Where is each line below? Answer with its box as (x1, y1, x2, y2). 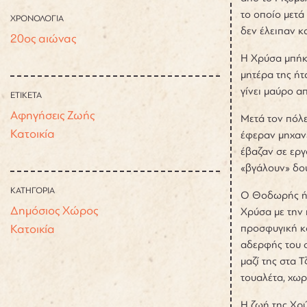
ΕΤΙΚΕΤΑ (10, 90, 42, 100)
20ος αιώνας (10, 31, 76, 45)
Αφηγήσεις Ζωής (10, 108, 95, 122)
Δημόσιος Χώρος (10, 203, 98, 217)
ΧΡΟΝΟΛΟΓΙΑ (10, 13, 64, 23)
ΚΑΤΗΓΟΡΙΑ (10, 185, 55, 195)
